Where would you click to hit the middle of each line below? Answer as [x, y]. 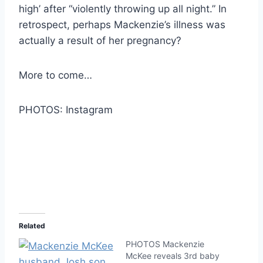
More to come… [55, 75]
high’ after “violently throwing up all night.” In [123, 9]
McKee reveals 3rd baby [173, 255]
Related [32, 225]
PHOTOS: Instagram [66, 109]
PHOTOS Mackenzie [165, 244]
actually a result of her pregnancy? [100, 40]
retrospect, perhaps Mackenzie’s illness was [122, 24]
